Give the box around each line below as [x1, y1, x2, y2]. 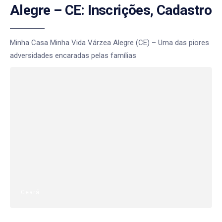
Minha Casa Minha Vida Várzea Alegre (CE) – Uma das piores [10, 38, 209, 47]
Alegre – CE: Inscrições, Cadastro [10, 1, 212, 18]
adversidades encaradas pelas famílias [10, 51, 136, 60]
